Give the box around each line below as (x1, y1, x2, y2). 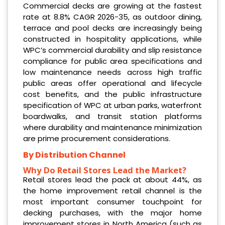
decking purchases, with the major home (23, 207, 202, 218)
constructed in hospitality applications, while (23, 33, 202, 44)
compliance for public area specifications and (23, 55, 202, 66)
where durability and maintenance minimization (23, 122, 202, 133)
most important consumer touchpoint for (23, 196, 202, 207)
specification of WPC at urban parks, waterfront (23, 99, 202, 110)
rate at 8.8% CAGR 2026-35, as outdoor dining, (23, 11, 202, 22)
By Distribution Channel (23, 149, 126, 161)
